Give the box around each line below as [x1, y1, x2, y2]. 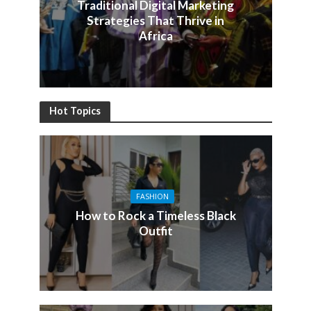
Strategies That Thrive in [87, 12, 224, 28]
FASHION [135, 192, 169, 202]
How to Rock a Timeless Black [75, 208, 236, 224]
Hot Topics [49, 105, 101, 117]
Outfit [138, 224, 173, 239]
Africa [138, 28, 173, 43]
